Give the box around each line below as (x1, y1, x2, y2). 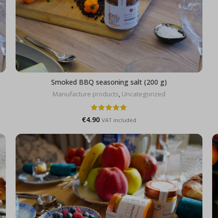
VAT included (102, 116, 136, 124)
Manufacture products (53, 90, 119, 99)
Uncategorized (122, 90, 165, 99)
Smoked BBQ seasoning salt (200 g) (51, 77, 167, 87)
